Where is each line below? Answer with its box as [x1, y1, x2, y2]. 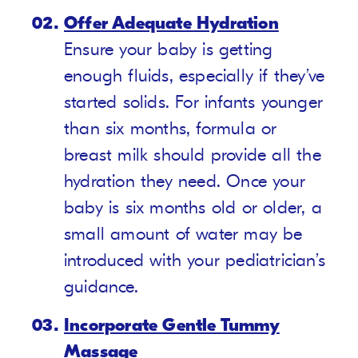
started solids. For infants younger [64, 92, 323, 113]
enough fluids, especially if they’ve [64, 66, 325, 87]
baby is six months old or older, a [64, 197, 322, 219]
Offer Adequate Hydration [64, 13, 279, 34]
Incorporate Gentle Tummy [64, 315, 280, 336]
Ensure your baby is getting [64, 39, 273, 61]
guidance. [64, 276, 138, 298]
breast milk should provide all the [64, 145, 321, 166]
